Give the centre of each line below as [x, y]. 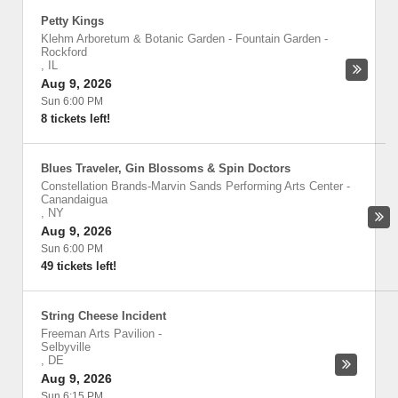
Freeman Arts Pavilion [98, 334]
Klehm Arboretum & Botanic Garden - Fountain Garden [181, 39]
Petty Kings [72, 21]
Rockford [64, 52]
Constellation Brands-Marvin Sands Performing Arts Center [192, 186]
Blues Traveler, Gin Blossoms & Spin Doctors [166, 168]
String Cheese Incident [103, 316]
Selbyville [66, 347]
